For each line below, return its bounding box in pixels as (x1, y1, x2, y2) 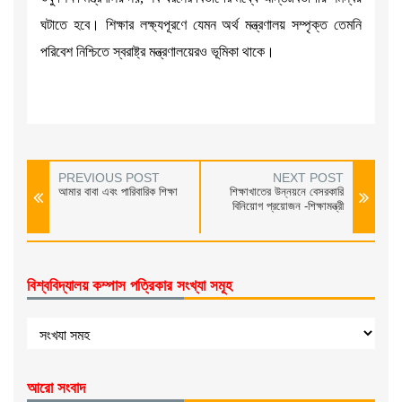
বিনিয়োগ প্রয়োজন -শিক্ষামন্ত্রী (232, 199, 344, 214)
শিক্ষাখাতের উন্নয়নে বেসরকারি (229, 185, 344, 199)
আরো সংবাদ (27, 380, 85, 398)
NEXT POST (272, 170, 344, 186)
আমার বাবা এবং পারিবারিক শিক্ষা (57, 185, 178, 199)
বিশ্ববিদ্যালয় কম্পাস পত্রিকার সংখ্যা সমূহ (27, 277, 232, 295)
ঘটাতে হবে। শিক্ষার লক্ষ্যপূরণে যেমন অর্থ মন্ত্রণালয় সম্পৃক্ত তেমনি (40, 17, 362, 33)
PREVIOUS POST (57, 170, 160, 186)
